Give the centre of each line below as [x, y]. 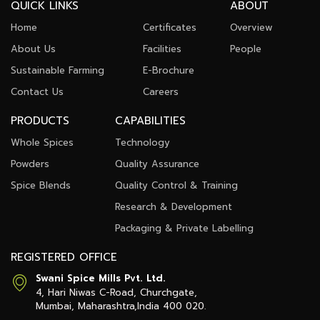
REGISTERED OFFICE [64, 257]
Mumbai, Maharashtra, [86, 306]
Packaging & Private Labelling [185, 229]
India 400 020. [171, 306]
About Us [33, 49]
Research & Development [174, 207]
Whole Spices [42, 143]
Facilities [162, 49]
